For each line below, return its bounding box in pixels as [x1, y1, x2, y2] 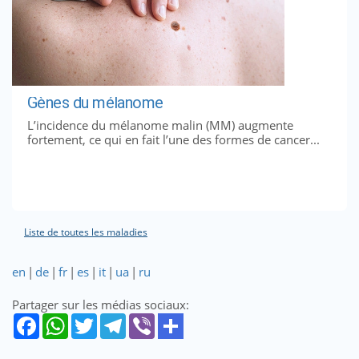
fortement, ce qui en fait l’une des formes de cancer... [26, 131, 320, 147]
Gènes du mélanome [26, 93, 163, 113]
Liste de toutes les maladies [24, 224, 147, 239]
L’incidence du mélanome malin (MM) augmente [26, 116, 293, 133]
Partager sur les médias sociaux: [12, 296, 189, 313]
